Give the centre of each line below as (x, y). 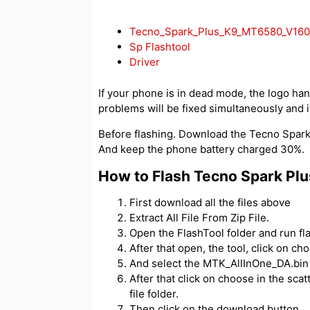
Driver (145, 62)
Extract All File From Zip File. (199, 217)
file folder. (154, 293)
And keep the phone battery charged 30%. (201, 149)
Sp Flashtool (160, 47)
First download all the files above (210, 202)
